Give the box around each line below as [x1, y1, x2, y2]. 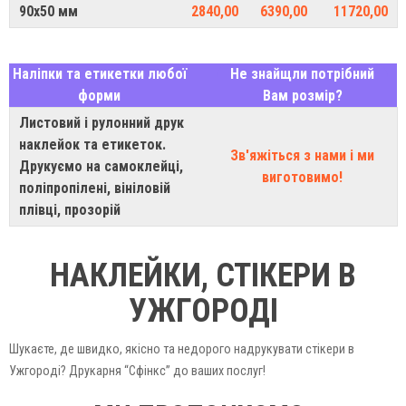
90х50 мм [19, 2, 78, 20]
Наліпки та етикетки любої [12, 64, 187, 82]
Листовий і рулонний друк [19, 113, 184, 131]
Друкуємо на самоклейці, [19, 157, 183, 175]
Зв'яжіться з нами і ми [230, 146, 374, 164]
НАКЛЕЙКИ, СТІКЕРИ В [50, 256, 356, 295]
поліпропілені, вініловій [19, 179, 170, 197]
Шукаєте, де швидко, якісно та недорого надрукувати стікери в [9, 341, 354, 356]
